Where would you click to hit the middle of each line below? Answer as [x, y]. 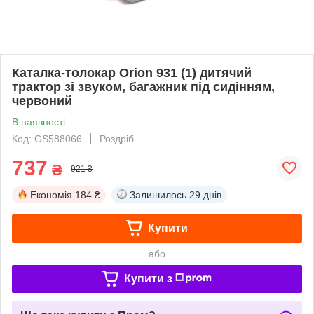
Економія [51, 194]
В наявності [39, 122]
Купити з [148, 278]
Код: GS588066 [47, 138]
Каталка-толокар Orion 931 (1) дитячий [132, 73]
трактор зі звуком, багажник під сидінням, [143, 87]
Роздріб [117, 138]
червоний [42, 101]
